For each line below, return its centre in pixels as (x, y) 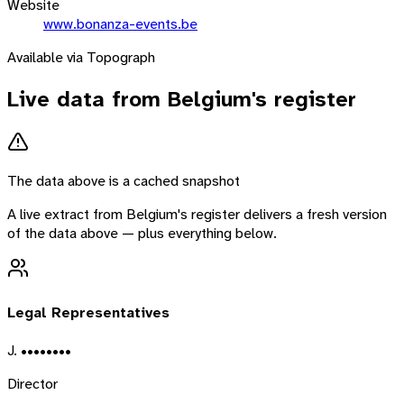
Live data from (87, 99)
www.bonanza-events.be (120, 23)
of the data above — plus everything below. (142, 234)
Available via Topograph (81, 57)
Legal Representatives (88, 312)
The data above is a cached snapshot (124, 181)
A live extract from (67, 215)
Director (32, 383)
